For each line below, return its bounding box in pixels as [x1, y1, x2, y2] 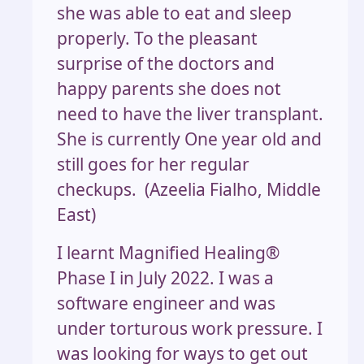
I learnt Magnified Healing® [57, 241, 279, 265]
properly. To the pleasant [57, 27, 258, 50]
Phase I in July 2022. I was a [57, 266, 274, 290]
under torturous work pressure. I [57, 317, 323, 340]
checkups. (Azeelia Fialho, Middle [57, 178, 321, 201]
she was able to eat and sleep [57, 2, 292, 25]
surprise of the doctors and [57, 52, 275, 76]
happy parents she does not [57, 77, 281, 101]
